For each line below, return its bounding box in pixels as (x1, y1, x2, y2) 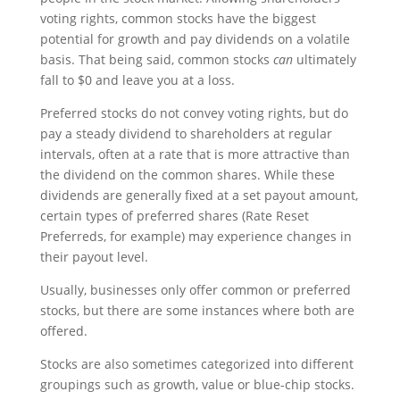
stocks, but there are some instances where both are (39, 302, 354, 320)
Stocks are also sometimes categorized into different (39, 355, 354, 373)
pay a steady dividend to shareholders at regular (39, 125, 332, 143)
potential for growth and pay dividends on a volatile (39, 30, 350, 48)
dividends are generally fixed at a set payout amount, (39, 187, 358, 204)
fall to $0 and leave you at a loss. (39, 71, 238, 89)
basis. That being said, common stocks (39, 51, 273, 69)
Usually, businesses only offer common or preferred (39, 281, 351, 299)
